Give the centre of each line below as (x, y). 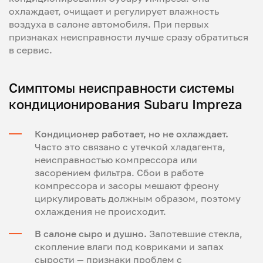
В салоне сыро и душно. (91, 233)
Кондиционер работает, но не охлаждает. (131, 134)
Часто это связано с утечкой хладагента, (130, 146)
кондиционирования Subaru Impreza (126, 104)
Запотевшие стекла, (195, 233)
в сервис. (31, 50)
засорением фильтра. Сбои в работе (119, 172)
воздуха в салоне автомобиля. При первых (109, 24)
